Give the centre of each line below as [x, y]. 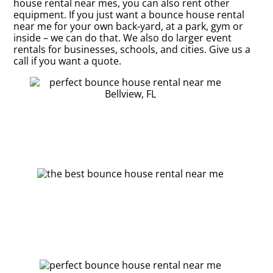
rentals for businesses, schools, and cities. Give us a [132, 49]
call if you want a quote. [68, 61]
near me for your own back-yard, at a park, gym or [129, 26]
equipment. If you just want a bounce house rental [129, 14]
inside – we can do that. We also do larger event [123, 37]
